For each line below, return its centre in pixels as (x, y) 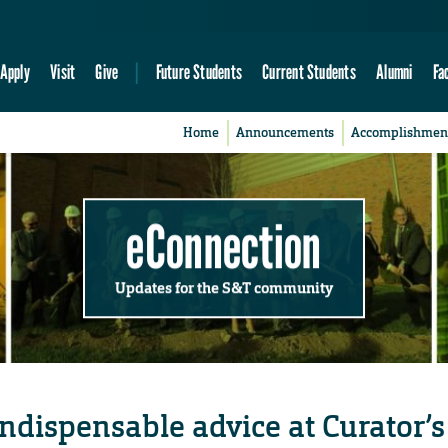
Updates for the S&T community (224, 287)
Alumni (394, 72)
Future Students (198, 72)
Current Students (309, 72)
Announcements (285, 133)
